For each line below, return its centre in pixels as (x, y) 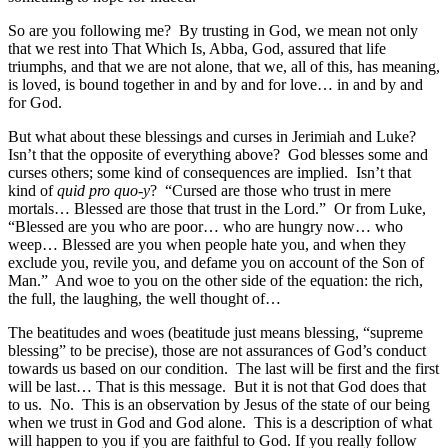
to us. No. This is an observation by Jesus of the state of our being (219, 404)
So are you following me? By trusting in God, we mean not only (213, 30)
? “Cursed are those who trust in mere (270, 190)
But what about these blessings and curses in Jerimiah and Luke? (214, 136)
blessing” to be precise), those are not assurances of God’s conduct (217, 350)
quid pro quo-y (103, 190)
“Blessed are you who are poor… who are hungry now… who (205, 226)
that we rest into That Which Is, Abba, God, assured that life (197, 48)
